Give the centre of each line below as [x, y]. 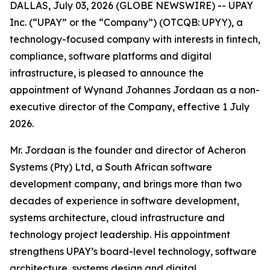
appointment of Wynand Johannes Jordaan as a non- [135, 90]
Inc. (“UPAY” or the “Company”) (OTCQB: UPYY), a [126, 22]
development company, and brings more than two [126, 184]
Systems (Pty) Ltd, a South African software [111, 167]
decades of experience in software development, [124, 201]
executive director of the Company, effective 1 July [130, 107]
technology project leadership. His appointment [120, 234]
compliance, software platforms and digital [111, 56]
